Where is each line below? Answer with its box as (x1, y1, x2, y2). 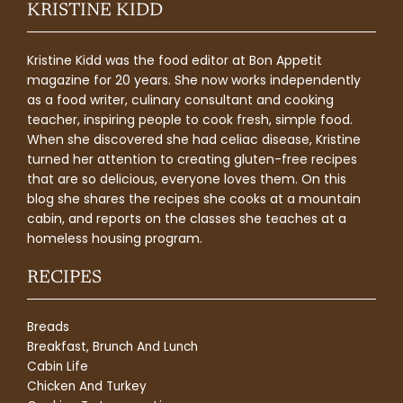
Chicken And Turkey (27, 377, 147, 395)
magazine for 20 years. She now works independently (27, 70, 361, 89)
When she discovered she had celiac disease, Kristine (27, 130, 361, 148)
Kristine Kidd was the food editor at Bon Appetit (27, 50, 322, 69)
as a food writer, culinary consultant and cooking (27, 90, 334, 109)
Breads (27, 318, 69, 336)
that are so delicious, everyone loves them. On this (27, 169, 346, 188)
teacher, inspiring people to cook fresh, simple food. (27, 110, 353, 129)
